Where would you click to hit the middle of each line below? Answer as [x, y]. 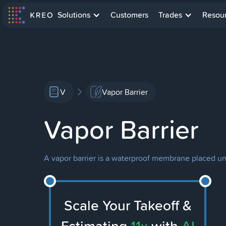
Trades [170, 15]
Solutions [74, 15]
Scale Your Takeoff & [128, 205]
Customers [129, 15]
